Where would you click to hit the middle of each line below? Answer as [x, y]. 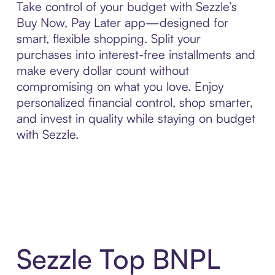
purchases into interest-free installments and [136, 54]
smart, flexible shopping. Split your [108, 38]
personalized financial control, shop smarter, [134, 102]
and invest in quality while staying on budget [136, 118]
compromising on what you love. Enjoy [120, 86]
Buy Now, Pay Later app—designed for [122, 22]
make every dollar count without [103, 70]
